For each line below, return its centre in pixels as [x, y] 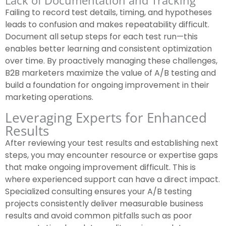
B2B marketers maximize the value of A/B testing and [110, 73]
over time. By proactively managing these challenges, [111, 61]
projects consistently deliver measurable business [104, 204]
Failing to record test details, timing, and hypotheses [108, 13]
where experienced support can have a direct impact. [112, 180]
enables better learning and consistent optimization [108, 49]
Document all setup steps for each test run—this [101, 37]
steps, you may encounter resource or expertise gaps [111, 155]
